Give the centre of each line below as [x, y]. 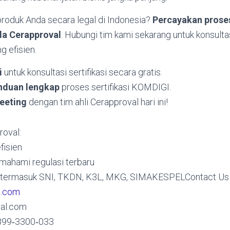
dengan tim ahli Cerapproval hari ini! [97, 102]
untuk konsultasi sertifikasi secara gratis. [82, 72]
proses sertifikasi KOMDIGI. [115, 87]
